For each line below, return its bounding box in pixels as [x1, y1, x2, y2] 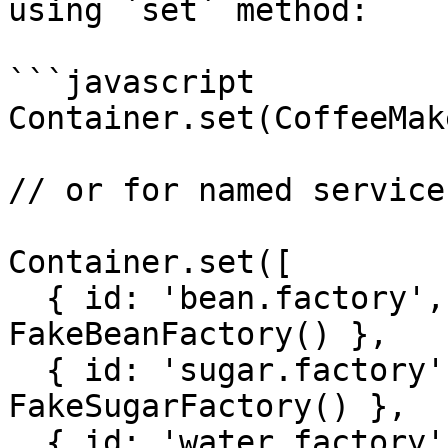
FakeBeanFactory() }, [8, 316, 388, 352]
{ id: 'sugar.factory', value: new [8, 352, 46, 388]
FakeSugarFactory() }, [8, 388, 407, 424]
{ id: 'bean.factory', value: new [8, 280, 46, 316]
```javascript [8, 64, 255, 100]
